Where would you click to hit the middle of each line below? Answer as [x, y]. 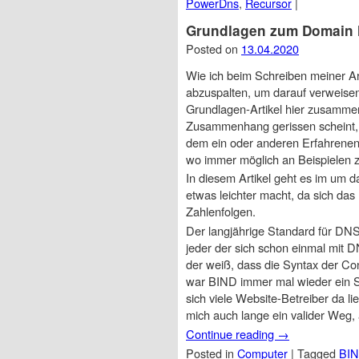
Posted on [214, 48]
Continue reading [232, 334]
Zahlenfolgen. [221, 212]
